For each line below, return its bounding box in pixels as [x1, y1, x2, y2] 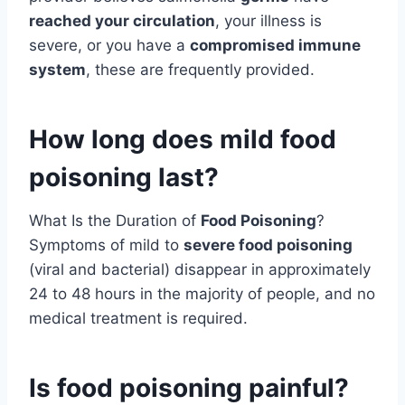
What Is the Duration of [29, 212, 201, 231]
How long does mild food [29, 124, 336, 155]
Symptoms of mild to [29, 236, 184, 255]
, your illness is [215, 12, 322, 31]
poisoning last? [29, 162, 219, 193]
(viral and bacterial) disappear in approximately [29, 260, 371, 279]
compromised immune [190, 36, 361, 55]
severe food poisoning [184, 236, 353, 255]
